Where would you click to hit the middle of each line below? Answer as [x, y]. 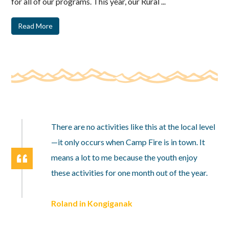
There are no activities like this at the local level [133, 127]
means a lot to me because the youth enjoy [124, 157]
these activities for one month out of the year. [130, 173]
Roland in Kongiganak [92, 203]
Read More [36, 26]
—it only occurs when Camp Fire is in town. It [128, 142]
